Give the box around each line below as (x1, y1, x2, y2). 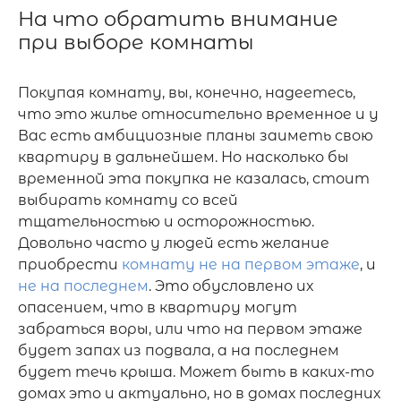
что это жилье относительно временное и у (18, 106, 379, 123)
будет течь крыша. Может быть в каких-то (18, 363, 374, 380)
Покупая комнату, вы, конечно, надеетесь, (18, 84, 355, 101)
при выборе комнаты (18, 30, 254, 55)
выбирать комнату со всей (18, 192, 238, 209)
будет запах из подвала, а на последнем (18, 342, 339, 359)
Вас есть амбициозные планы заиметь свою (18, 127, 373, 144)
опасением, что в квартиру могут (18, 299, 297, 316)
